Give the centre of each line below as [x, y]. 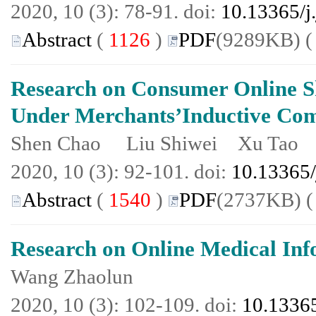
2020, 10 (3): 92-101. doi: [121, 171]
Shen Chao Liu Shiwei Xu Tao [154, 143]
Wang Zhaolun [72, 276]
